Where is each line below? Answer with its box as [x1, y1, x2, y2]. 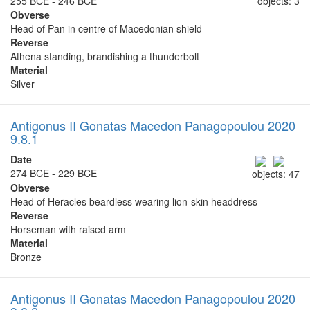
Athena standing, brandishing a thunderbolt [10, 49, 199, 64]
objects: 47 [252, 166, 300, 181]
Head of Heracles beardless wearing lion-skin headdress [10, 194, 257, 208]
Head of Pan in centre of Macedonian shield [10, 21, 202, 36]
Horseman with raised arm [10, 221, 126, 236]
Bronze [10, 249, 42, 264]
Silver [10, 77, 35, 91]
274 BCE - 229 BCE [10, 166, 97, 181]
